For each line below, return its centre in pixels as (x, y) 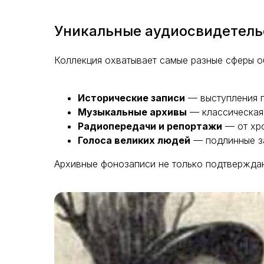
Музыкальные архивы (132, 112)
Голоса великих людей (134, 141)
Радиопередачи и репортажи (150, 126)
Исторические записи (131, 98)
